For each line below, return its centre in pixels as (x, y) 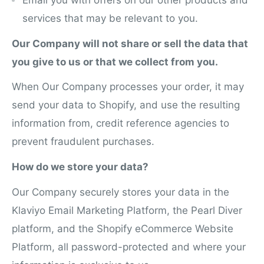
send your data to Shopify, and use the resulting (126, 105)
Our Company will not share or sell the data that (130, 43)
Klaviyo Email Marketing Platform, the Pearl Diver (127, 211)
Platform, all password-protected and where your (129, 247)
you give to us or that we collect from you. (115, 62)
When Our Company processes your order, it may (128, 87)
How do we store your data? (80, 167)
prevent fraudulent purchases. (85, 142)
